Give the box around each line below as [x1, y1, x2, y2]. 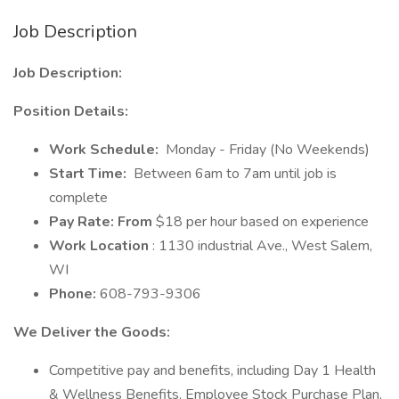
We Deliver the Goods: [13, 322, 170, 342]
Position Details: [13, 102, 128, 121]
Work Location [49, 236, 152, 256]
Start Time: [49, 164, 130, 183]
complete [49, 188, 108, 208]
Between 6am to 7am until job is [130, 164, 337, 183]
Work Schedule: [49, 140, 162, 159]
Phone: [49, 284, 100, 304]
